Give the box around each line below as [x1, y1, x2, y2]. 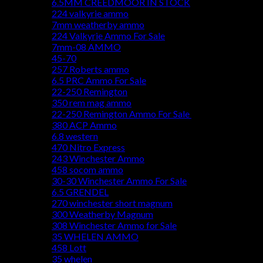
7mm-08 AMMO [52, 41, 121, 53]
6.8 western [52, 130, 98, 142]
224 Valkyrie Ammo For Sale [52, 30, 165, 42]
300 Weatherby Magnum [52, 208, 153, 220]
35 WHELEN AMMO [52, 231, 139, 242]
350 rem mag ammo [52, 97, 131, 109]
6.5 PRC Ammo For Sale [52, 75, 146, 86]
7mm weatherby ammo [52, 19, 144, 31]
